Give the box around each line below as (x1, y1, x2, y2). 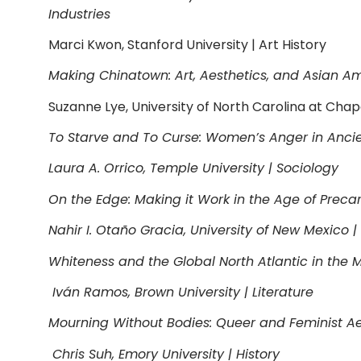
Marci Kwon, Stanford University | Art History (48, 35, 326, 54)
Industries (48, 4, 110, 23)
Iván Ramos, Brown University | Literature (52, 283, 313, 302)
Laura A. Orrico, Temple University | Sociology (48, 159, 338, 178)
